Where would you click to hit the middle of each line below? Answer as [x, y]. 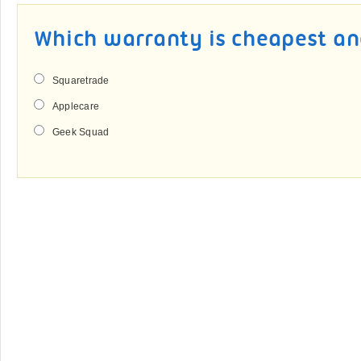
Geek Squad [81, 132]
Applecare [76, 106]
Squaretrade [81, 81]
